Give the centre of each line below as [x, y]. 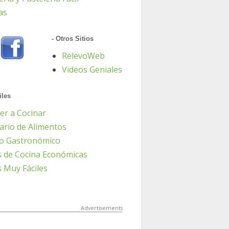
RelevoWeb [83, 56]
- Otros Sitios [73, 39]
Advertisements [102, 208]
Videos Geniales [92, 70]
